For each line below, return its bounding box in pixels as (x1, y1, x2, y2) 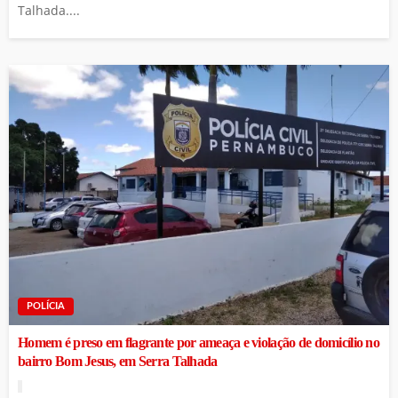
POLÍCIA (27, 301, 65, 312)
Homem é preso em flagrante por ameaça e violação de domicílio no (18, 335, 379, 352)
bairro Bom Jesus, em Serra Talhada (18, 354, 218, 370)
